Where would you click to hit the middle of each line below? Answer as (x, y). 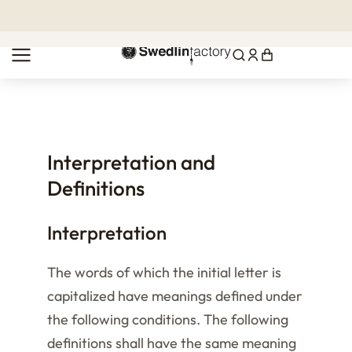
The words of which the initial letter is (164, 272)
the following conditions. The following (168, 319)
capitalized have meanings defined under (175, 296)
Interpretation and (131, 162)
